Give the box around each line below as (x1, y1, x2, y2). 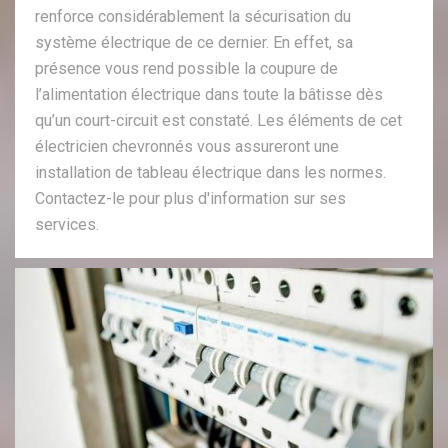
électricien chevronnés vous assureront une (35, 137, 339, 157)
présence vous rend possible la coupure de (35, 59, 338, 79)
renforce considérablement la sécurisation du (35, 7, 351, 27)
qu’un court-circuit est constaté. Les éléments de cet (35, 111, 402, 131)
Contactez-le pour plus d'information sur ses (35, 189, 346, 209)
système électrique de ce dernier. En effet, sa (35, 33, 353, 53)
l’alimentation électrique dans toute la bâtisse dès (35, 85, 383, 105)
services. (35, 215, 99, 235)
